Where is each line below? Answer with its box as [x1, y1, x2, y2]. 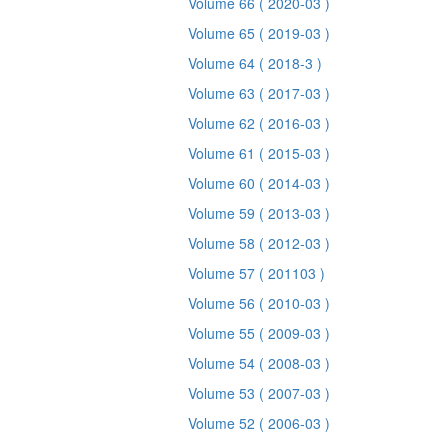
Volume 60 [188, 173, 259, 193]
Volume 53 [188, 383, 259, 403]
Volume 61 [188, 143, 259, 163]
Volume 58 [188, 233, 259, 253]
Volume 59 [188, 203, 259, 223]
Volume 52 [188, 413, 259, 433]
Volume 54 [188, 353, 259, 373]
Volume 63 [188, 83, 259, 103]
